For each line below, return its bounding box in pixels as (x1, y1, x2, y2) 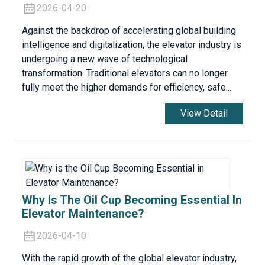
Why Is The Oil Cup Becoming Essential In (21, 193, 242, 208)
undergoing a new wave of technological (21, 53, 188, 64)
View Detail (180, 108, 228, 119)
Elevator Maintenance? (21, 207, 144, 221)
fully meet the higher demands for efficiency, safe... (21, 82, 231, 93)
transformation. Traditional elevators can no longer (21, 67, 228, 79)
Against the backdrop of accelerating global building (21, 25, 236, 36)
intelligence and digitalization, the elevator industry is (21, 39, 241, 50)
